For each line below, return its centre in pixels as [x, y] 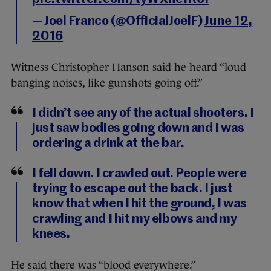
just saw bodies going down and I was [138, 129]
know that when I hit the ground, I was [140, 204]
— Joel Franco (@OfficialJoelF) [118, 22]
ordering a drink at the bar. [108, 144]
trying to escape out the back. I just [132, 189]
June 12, [228, 22]
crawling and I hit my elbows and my [135, 220]
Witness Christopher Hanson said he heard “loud [129, 67]
